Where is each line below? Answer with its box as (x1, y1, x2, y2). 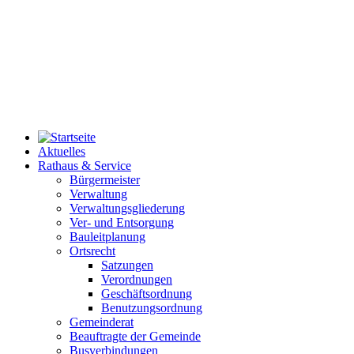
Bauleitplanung (70, 230, 145, 244)
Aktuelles (38, 145, 85, 159)
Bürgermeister (70, 173, 140, 187)
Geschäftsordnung (101, 287, 192, 301)
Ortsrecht (70, 244, 115, 258)
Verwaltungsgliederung (70, 201, 185, 216)
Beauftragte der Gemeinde (70, 330, 201, 344)
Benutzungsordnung (101, 301, 202, 315)
